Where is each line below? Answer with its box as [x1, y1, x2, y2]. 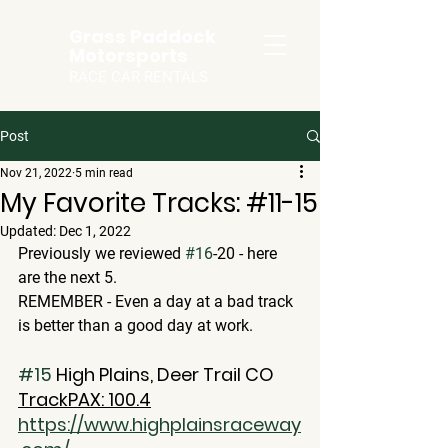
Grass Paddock [69, 24, 216, 49]
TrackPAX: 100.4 [18, 387, 151, 412]
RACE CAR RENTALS [69, 68, 208, 86]
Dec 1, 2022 [59, 223, 131, 239]
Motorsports [69, 43, 188, 68]
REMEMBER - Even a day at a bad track [18, 292, 297, 311]
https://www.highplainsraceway [18, 412, 301, 437]
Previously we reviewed [18, 244, 185, 263]
